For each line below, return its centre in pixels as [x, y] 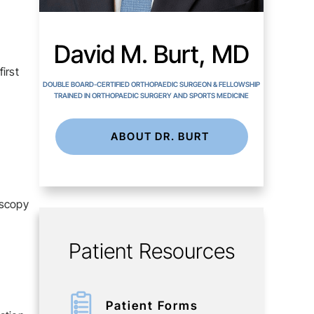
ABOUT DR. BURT [160, 136]
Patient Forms [152, 306]
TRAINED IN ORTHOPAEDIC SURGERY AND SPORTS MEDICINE [151, 95]
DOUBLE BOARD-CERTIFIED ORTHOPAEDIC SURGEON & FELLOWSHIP [151, 84]
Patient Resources [151, 251]
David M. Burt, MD [151, 54]
